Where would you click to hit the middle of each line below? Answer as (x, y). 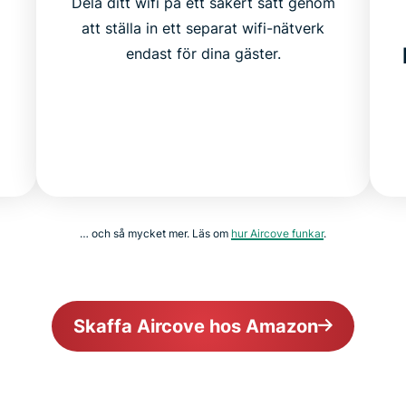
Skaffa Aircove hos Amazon (196, 326)
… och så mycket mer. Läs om (155, 233)
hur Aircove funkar (277, 233)
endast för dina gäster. (203, 53)
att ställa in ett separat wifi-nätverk (203, 28)
